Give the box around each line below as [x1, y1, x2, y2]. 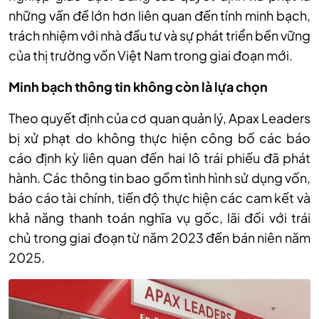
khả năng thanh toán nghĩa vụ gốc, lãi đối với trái [9, 209, 310, 226]
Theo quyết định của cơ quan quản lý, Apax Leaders [9, 110, 310, 126]
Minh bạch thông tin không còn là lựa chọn [9, 78, 268, 95]
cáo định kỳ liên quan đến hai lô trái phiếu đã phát [9, 150, 310, 166]
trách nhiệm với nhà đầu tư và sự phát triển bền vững [9, 27, 310, 43]
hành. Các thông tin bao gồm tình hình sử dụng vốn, [9, 169, 310, 186]
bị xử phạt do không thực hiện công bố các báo [9, 130, 310, 146]
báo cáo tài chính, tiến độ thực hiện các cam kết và [9, 189, 310, 206]
